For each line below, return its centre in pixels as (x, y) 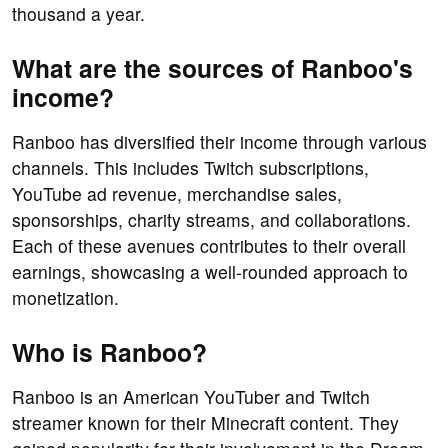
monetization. (65, 298)
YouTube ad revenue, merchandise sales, (177, 194)
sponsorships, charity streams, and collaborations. (211, 220)
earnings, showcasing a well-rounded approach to (210, 272)
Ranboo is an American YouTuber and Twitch (191, 397)
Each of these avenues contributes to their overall (209, 246)
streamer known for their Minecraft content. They (205, 423)
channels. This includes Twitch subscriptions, (190, 168)
